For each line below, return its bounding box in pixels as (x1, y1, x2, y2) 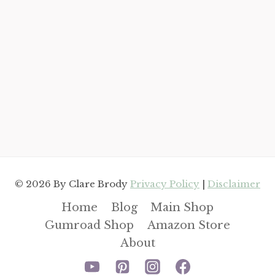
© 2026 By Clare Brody (15, 177, 130, 190)
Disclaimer (207, 177, 260, 190)
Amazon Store (147, 218, 230, 232)
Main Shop (150, 201, 214, 215)
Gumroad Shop (45, 218, 134, 232)
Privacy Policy (130, 177, 199, 190)
